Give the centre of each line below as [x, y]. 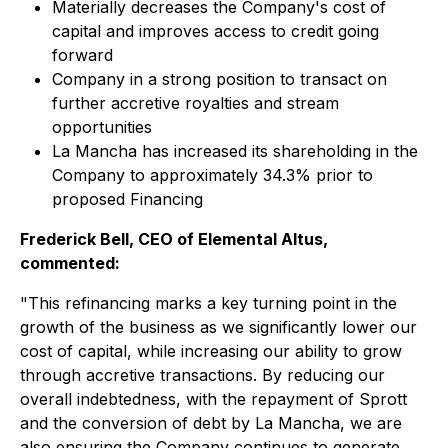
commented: [70, 263]
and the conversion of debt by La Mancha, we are [211, 423]
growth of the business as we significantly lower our [218, 327]
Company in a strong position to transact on [219, 79]
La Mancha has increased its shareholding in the [235, 151]
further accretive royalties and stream [195, 103]
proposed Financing [127, 199]
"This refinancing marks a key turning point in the [208, 303]
